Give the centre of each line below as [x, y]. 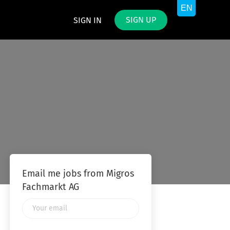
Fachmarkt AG [50, 187]
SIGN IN [88, 21]
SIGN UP [141, 20]
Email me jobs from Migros [78, 174]
